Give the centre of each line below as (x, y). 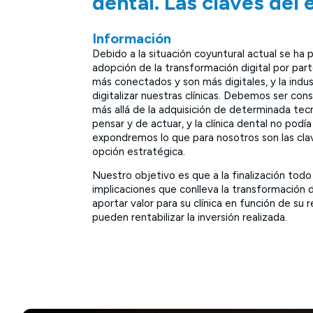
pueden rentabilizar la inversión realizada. (190, 218)
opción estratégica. (140, 152)
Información (132, 38)
